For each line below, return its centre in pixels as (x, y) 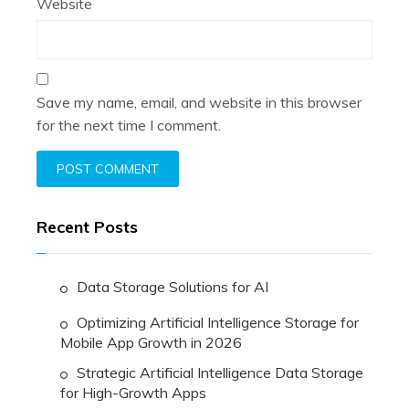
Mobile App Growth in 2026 (151, 343)
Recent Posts (87, 227)
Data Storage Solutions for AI (173, 287)
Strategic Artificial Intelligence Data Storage (220, 373)
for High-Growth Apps (133, 393)
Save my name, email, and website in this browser (199, 103)
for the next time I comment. (129, 126)
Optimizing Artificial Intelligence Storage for (218, 323)
